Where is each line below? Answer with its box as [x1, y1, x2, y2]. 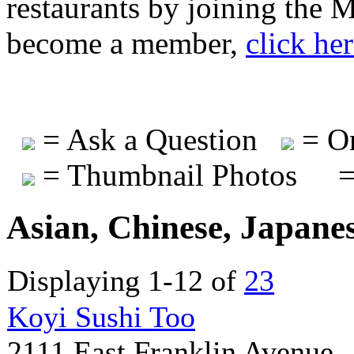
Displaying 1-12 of [7, 264, 244, 298]
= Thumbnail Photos [35, 157, 297, 192]
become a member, [6, 25, 246, 60]
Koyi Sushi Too [7, 300, 195, 334]
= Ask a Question [35, 122, 258, 156]
